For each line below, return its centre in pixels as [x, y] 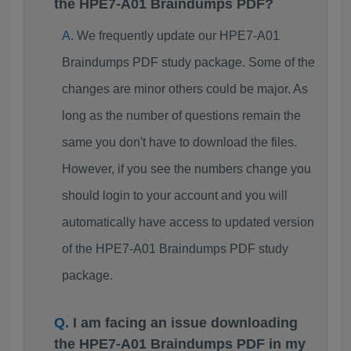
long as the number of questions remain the [181, 116]
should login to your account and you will [174, 195]
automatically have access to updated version [188, 222]
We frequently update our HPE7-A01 [178, 36]
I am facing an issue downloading [185, 323]
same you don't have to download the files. [179, 142]
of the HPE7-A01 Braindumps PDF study [175, 249]
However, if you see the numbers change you [186, 169]
